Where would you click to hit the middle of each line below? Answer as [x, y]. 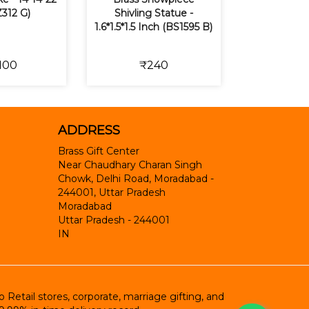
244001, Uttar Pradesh [111, 193]
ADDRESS [89, 131]
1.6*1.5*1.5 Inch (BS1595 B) [154, 27]
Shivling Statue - [153, 13]
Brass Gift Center [98, 151]
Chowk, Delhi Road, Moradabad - [136, 179]
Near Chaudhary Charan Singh [130, 165]
